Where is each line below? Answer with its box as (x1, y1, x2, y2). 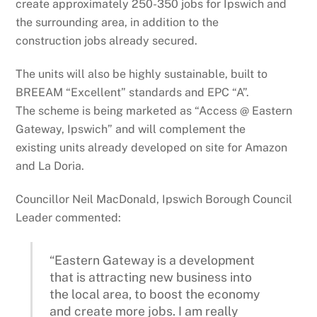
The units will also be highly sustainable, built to (16, 67, 268, 81)
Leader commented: (16, 210, 122, 224)
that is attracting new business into (50, 269, 253, 284)
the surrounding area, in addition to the (16, 16, 219, 30)
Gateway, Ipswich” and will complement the (16, 122, 246, 136)
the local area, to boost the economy (50, 286, 260, 301)
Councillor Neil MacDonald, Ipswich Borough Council (16, 192, 293, 206)
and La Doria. (16, 158, 85, 173)
